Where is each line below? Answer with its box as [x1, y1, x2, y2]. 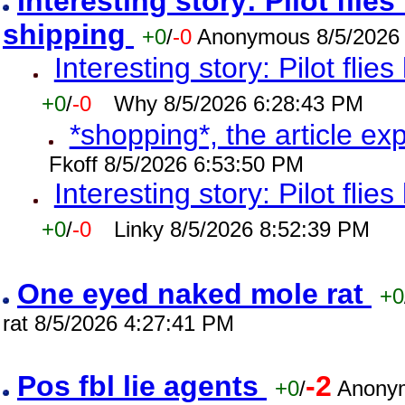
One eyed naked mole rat [17, 278, 372, 310]
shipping [3, 18, 134, 51]
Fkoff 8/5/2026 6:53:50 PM [48, 152, 304, 176]
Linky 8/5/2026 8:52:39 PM [113, 217, 370, 241]
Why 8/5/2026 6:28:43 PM [113, 91, 363, 116]
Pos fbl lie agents [17, 370, 267, 402]
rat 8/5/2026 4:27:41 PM [3, 311, 234, 335]
